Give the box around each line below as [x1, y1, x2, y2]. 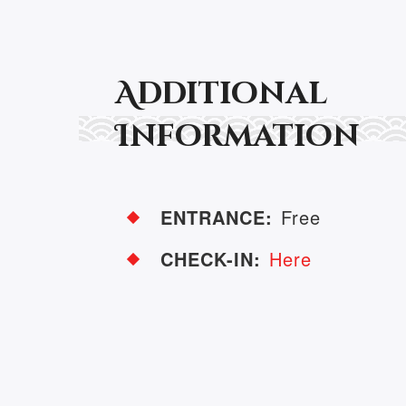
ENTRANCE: [160, 204, 274, 230]
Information [115, 116, 361, 158]
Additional [115, 73, 328, 115]
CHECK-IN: [160, 246, 262, 272]
